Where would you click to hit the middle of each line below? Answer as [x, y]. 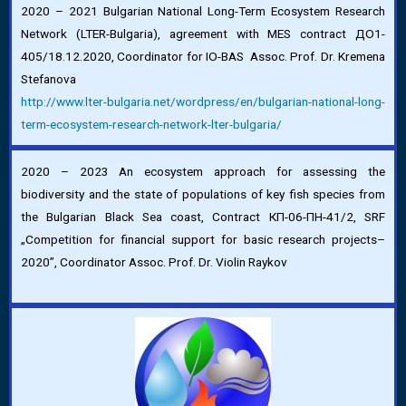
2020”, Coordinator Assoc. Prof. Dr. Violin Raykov [155, 262]
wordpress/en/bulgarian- [244, 101]
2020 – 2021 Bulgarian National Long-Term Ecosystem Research [203, 11]
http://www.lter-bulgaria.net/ [98, 101]
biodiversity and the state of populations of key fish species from [203, 194]
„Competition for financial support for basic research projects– [203, 239]
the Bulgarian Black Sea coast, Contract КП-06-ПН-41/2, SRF [203, 217]
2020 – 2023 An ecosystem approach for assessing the [203, 171]
